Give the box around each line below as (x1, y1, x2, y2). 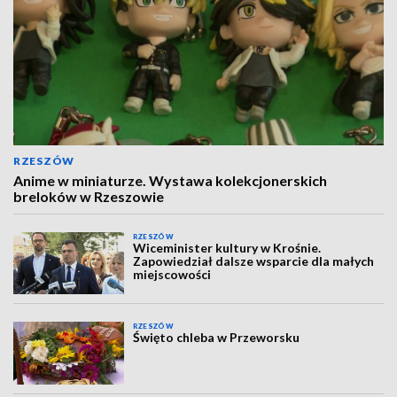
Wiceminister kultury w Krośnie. (133, 240, 322, 255)
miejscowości (133, 267, 212, 282)
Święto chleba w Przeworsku (133, 330, 300, 346)
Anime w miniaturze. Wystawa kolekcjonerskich (13, 172, 327, 189)
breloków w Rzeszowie (13, 188, 164, 205)
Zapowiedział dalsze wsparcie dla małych (133, 253, 375, 269)
